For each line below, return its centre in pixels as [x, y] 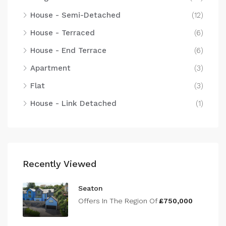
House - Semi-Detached [75, 15]
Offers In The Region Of [119, 201]
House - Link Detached [73, 103]
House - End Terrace [68, 50]
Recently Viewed [60, 164]
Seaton [91, 188]
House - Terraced [63, 33]
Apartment [50, 68]
